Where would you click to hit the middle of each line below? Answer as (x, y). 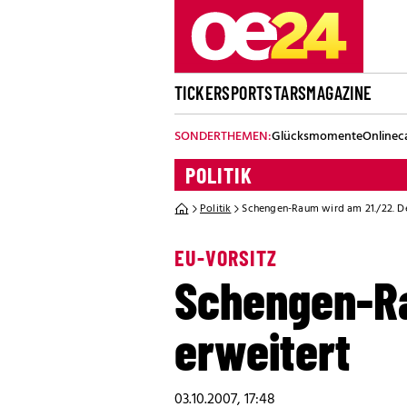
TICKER (199, 93)
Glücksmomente (317, 137)
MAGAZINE (339, 93)
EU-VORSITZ (226, 258)
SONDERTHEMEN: (223, 137)
